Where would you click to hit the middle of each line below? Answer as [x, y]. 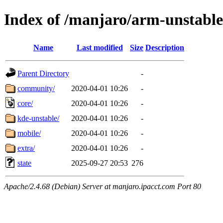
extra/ [26, 148]
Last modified [100, 47]
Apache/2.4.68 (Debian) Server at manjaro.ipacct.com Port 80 [103, 186]
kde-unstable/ [38, 118]
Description [165, 47]
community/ [36, 88]
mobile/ [29, 133]
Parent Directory [43, 73]
